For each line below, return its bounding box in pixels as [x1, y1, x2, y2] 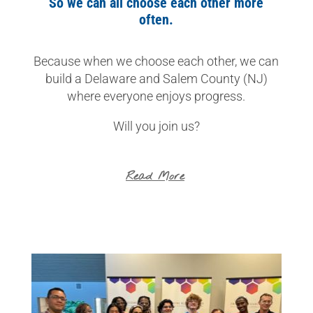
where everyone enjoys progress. [67, 88, 246, 103]
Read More [125, 168, 184, 184]
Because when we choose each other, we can [34, 53, 279, 68]
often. [139, 10, 174, 28]
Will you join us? [112, 118, 200, 133]
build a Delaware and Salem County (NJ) [45, 71, 268, 86]
